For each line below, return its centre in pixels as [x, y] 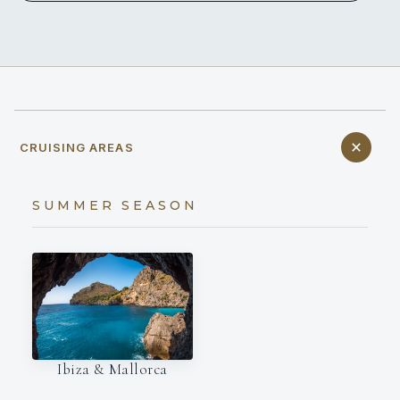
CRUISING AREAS [77, 147]
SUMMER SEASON [115, 205]
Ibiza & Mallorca [112, 369]
